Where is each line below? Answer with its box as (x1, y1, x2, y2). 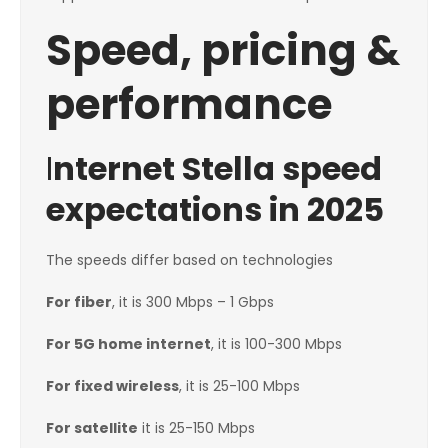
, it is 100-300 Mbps (211, 334, 342, 355)
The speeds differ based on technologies (46, 250, 333, 271)
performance (46, 75, 332, 135)
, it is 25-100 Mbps (179, 376, 300, 397)
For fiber (46, 292, 112, 313)
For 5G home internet (46, 334, 211, 355)
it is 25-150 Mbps (138, 418, 255, 439)
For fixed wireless (46, 376, 179, 397)
